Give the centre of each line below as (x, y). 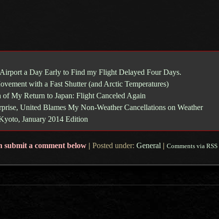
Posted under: (113, 145)
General (148, 145)
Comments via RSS (192, 146)
